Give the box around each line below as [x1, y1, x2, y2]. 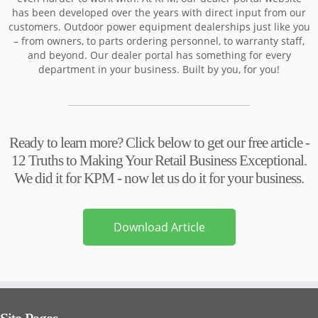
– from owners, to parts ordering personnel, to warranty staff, [13, 34, 305, 48]
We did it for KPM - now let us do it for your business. [14, 170, 304, 187]
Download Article [113, 219, 205, 235]
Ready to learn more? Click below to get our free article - [9, 134, 309, 151]
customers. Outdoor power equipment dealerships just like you [8, 20, 310, 33]
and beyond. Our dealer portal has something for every [27, 48, 291, 62]
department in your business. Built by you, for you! [38, 62, 280, 76]
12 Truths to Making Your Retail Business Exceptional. [11, 152, 307, 169]
